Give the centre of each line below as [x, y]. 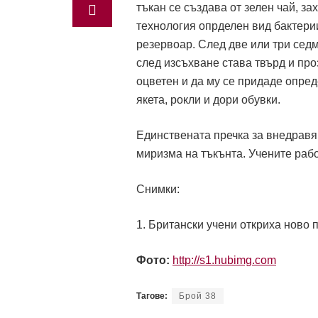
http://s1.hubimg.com [224, 261]
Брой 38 [198, 296]
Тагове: [152, 296]
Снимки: [158, 190]
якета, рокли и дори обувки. [208, 100]
